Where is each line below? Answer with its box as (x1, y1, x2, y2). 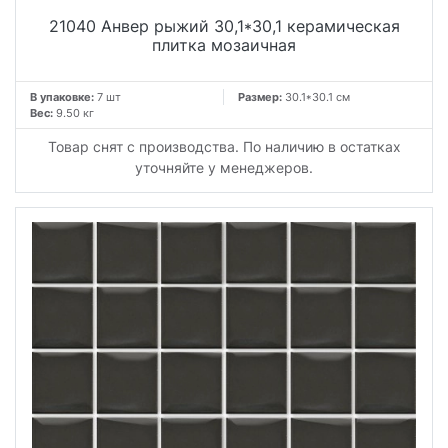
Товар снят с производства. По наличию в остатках (47, 137, 401, 155)
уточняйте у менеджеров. (135, 158, 313, 176)
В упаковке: (30, 89, 94, 104)
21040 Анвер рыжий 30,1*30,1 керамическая (48, 16, 400, 37)
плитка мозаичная (152, 35, 296, 56)
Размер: (238, 89, 285, 104)
